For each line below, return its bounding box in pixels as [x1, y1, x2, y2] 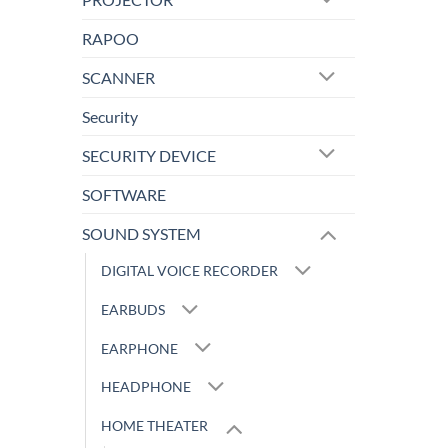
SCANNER [82, 68, 155, 87]
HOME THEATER [101, 417, 208, 435]
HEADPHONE [101, 378, 191, 396]
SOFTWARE [82, 184, 166, 204]
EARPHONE [101, 339, 178, 357]
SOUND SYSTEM [82, 223, 201, 243]
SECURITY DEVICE [82, 145, 216, 165]
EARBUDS [101, 300, 165, 318]
